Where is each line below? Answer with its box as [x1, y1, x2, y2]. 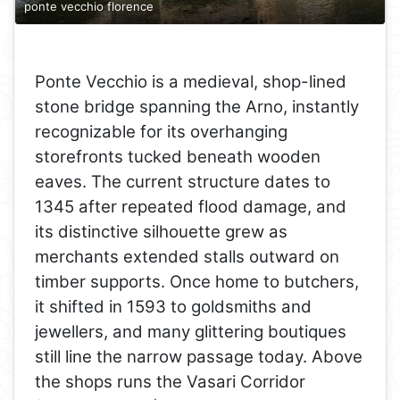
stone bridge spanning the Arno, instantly [35, 96, 360, 118]
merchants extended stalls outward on [35, 246, 340, 268]
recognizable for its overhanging [35, 121, 288, 143]
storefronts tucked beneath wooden [35, 146, 321, 168]
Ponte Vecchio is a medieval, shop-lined [35, 71, 347, 93]
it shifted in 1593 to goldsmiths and [35, 296, 312, 318]
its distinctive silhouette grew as [35, 221, 288, 243]
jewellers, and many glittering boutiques [35, 321, 347, 343]
